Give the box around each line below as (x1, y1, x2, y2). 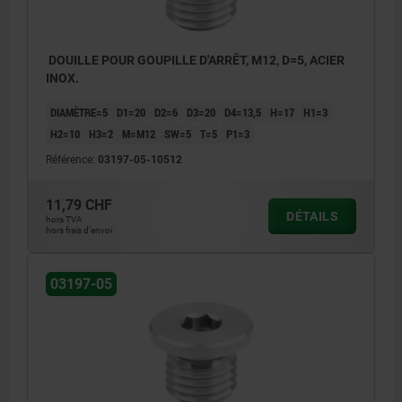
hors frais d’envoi (46, 224, 112, 235)
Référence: (46, 153, 98, 166)
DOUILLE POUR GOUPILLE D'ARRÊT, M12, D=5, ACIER (46, 52, 345, 67)
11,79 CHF (46, 196, 112, 214)
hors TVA (46, 214, 83, 224)
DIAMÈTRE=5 (50, 103, 108, 120)
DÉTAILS (286, 208, 338, 223)
